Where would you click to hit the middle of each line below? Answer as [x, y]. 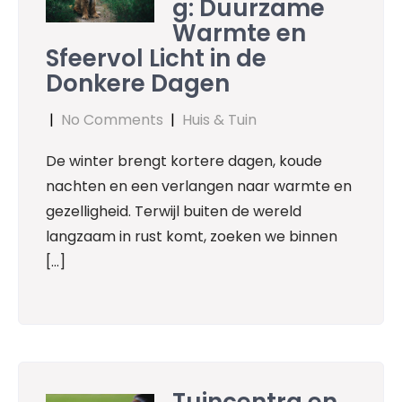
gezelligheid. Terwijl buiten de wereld [174, 212]
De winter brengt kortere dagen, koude [184, 162]
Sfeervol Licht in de [156, 59]
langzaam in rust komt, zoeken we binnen [192, 237]
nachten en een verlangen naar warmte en [199, 187]
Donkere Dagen [138, 84]
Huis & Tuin [219, 120]
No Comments [112, 120]
